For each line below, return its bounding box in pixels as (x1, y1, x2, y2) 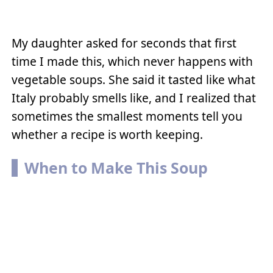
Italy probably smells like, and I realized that (12, 89, 257, 106)
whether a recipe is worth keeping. (12, 126, 204, 143)
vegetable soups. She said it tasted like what (12, 71, 256, 88)
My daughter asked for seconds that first (12, 34, 237, 51)
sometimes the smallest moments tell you (12, 107, 243, 124)
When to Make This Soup (24, 157, 208, 179)
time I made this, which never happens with (12, 52, 253, 69)
